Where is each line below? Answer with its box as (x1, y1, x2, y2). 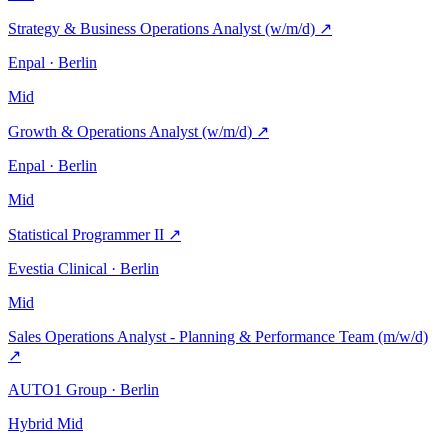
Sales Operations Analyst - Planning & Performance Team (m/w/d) (8, 327, 428, 345)
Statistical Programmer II (8, 225, 168, 243)
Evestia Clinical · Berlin (8, 259, 159, 277)
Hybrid (8, 414, 53, 432)
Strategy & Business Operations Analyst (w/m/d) (8, 19, 319, 37)
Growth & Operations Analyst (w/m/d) (8, 122, 256, 140)
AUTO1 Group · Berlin (8, 380, 159, 398)
